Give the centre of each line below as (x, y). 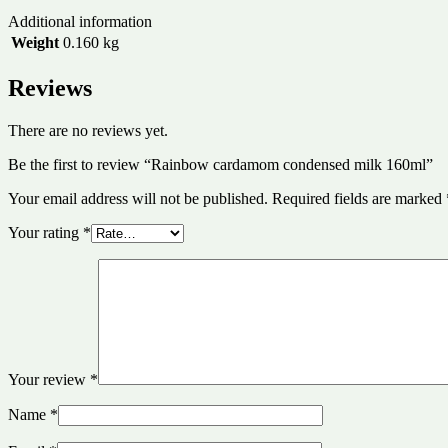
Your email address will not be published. (138, 198)
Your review (49, 379)
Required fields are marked (359, 198)
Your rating (45, 232)
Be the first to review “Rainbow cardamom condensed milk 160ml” (220, 164)
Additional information (80, 21)
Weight (35, 42)
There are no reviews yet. (88, 130)
